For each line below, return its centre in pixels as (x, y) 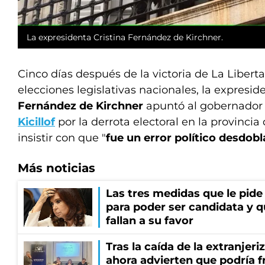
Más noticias (56, 168)
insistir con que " (62, 138)
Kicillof (36, 122)
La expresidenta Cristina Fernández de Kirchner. (125, 38)
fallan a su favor (150, 221)
